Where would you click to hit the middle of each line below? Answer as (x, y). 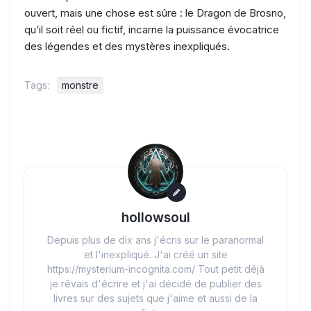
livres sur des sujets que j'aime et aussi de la (155, 298)
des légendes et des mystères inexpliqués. (127, 46)
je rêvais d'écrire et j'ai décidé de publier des (155, 283)
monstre (80, 85)
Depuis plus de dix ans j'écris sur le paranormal (155, 239)
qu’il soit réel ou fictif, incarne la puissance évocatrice (152, 29)
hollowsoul (155, 217)
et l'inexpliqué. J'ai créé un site (155, 254)
